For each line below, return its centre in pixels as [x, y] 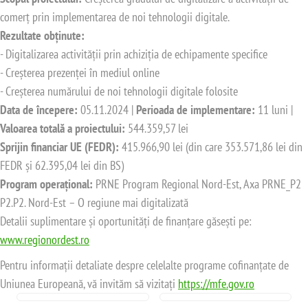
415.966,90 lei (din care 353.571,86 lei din [212, 147]
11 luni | [274, 110]
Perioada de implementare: [196, 110]
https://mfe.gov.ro [216, 284]
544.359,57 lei [158, 129]
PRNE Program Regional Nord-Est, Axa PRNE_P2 [198, 184]
